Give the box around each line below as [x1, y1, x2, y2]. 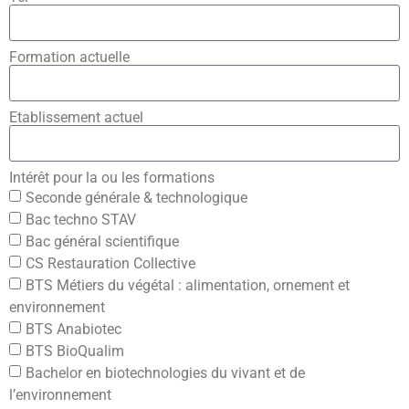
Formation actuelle [9, 48, 130, 67]
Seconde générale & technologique [26, 188, 247, 206]
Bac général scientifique [26, 232, 179, 250]
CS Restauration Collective [26, 254, 195, 272]
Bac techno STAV [26, 210, 136, 228]
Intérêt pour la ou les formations [9, 169, 215, 187]
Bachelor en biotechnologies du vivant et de [26, 363, 305, 382]
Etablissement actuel [9, 109, 143, 127]
